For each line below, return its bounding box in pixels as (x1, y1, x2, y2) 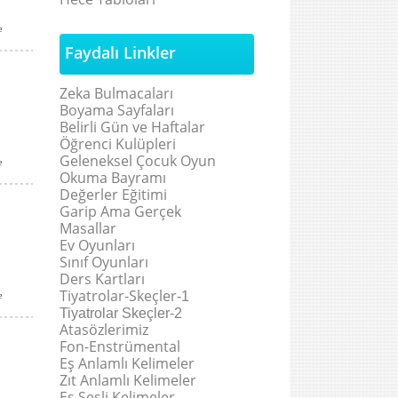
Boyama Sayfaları (60, 100, 174, 120)
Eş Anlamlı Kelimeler (60, 354, 195, 373)
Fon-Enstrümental (60, 337, 180, 356)
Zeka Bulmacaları (60, 84, 173, 103)
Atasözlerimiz (60, 320, 148, 339)
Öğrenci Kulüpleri (60, 134, 176, 154)
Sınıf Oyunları (60, 252, 148, 272)
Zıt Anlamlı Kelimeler (60, 370, 196, 390)
